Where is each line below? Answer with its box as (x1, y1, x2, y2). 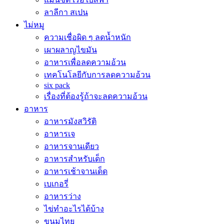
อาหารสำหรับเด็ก (44, 154, 105, 163)
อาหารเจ (44, 129, 75, 138)
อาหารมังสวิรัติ (44, 117, 96, 125)
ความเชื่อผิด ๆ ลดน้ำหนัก (44, 33, 131, 41)
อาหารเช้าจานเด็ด (44, 167, 107, 175)
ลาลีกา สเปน (44, 8, 88, 16)
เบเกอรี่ (44, 179, 68, 188)
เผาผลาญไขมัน (44, 45, 97, 54)
